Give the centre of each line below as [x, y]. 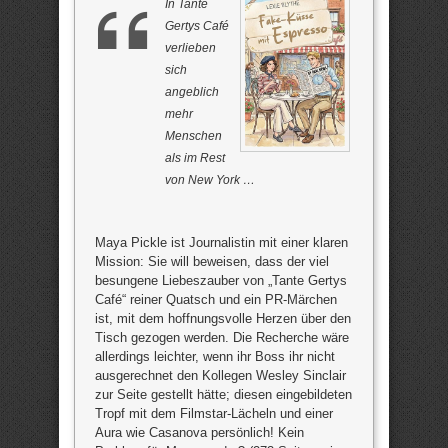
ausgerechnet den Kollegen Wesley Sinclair [220, 375]
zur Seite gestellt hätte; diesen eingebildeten [223, 394]
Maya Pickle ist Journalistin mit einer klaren [221, 242]
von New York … [210, 180]
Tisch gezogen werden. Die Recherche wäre [222, 337]
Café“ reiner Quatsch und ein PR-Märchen [216, 299]
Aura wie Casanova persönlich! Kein [199, 432]
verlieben [190, 48]
